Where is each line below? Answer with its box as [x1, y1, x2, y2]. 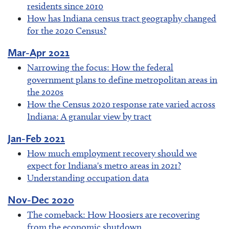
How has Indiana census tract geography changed [27, 12, 217, 24]
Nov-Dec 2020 [8, 193, 74, 207]
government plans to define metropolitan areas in [27, 74, 218, 85]
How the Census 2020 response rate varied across [27, 98, 216, 110]
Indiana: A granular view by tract [27, 110, 152, 122]
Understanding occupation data [27, 172, 149, 184]
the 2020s [27, 86, 64, 98]
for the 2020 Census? [27, 25, 107, 36]
